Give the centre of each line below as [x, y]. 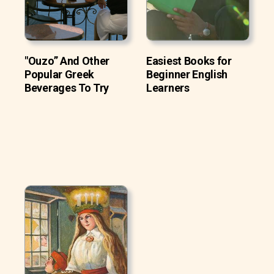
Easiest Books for [189, 61]
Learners [168, 87]
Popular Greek [60, 74]
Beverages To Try [67, 87]
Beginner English [187, 74]
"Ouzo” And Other [67, 61]
